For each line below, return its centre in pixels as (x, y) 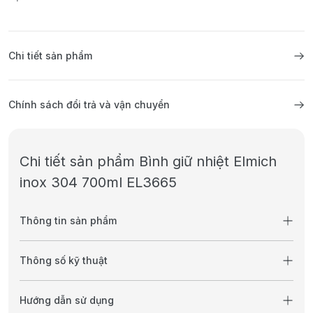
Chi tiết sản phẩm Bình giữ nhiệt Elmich (148, 162)
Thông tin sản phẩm (68, 221)
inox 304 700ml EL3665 (98, 183)
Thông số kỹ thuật (64, 261)
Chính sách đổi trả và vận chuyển (89, 105)
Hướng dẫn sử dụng (67, 300)
